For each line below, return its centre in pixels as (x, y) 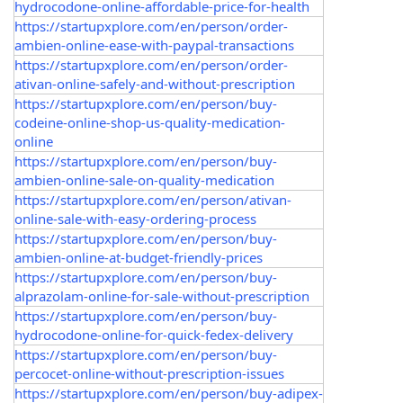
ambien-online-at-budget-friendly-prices (139, 257)
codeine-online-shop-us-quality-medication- (150, 122)
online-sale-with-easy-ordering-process (135, 219)
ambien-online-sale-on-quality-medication (144, 180)
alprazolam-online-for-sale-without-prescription (162, 296)
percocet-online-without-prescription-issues (149, 373)
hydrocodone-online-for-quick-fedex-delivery (154, 335)
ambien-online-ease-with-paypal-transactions (154, 45)
